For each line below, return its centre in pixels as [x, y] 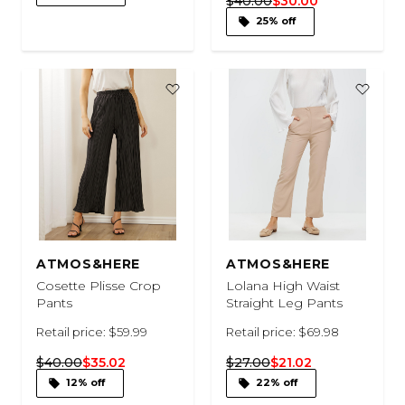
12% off [85, 382]
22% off [277, 382]
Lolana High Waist [283, 285]
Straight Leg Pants [284, 302]
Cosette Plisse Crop [99, 285]
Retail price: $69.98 [283, 331]
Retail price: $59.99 [92, 331]
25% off [276, 21]
